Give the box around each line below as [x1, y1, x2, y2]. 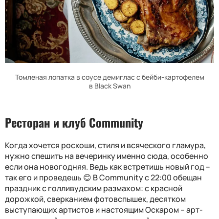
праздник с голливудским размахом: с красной [5, 183, 182, 194]
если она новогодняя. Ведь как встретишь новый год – [5, 161, 210, 173]
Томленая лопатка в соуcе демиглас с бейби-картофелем [15, 72, 204, 82]
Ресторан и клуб [5, 113, 89, 131]
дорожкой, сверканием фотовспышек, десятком [5, 194, 186, 205]
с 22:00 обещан [145, 172, 202, 183]
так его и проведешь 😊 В [5, 172, 99, 183]
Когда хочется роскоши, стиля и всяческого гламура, [5, 140, 206, 151]
